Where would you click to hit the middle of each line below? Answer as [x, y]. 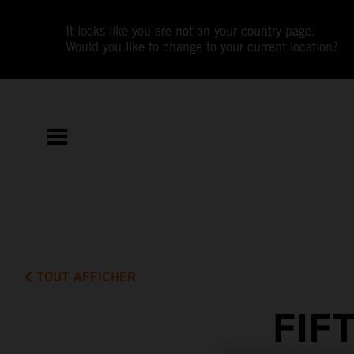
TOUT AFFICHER [87, 277]
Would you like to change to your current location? [202, 47]
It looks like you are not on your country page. [191, 31]
